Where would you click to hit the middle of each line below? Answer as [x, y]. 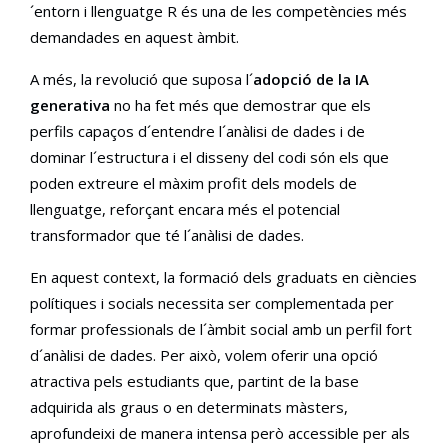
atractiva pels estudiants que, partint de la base [194, 380]
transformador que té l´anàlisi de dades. [167, 234]
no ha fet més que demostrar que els [240, 104]
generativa [70, 104]
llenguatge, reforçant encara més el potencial [185, 208]
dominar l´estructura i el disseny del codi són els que [209, 156]
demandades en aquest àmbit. [134, 36]
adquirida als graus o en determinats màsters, [189, 406]
